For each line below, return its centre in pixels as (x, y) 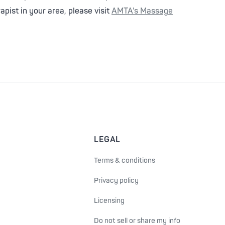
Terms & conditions (125, 160)
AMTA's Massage (142, 11)
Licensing (109, 201)
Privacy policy (116, 181)
